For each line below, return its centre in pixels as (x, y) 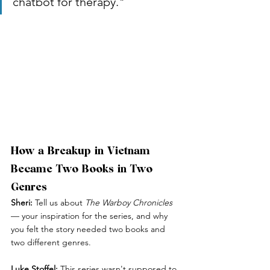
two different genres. (51, 243)
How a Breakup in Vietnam (82, 151)
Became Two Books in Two (83, 169)
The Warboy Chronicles (129, 203)
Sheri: (22, 203)
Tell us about (59, 203)
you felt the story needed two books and (89, 229)
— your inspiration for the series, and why (90, 216)
